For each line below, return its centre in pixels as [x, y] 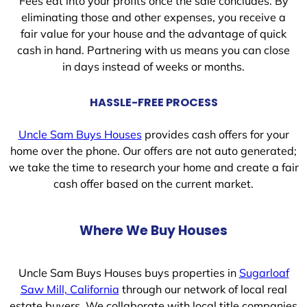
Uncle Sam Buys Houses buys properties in [128, 272]
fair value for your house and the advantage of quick [153, 34]
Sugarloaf [264, 272]
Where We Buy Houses [153, 230]
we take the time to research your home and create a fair [153, 167]
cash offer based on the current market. [153, 183]
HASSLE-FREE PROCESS [153, 103]
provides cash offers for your [215, 134]
